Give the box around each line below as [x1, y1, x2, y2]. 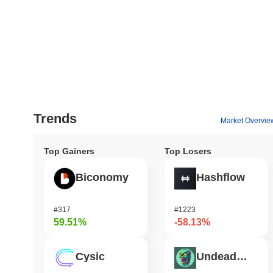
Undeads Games [236, 250, 247, 263]
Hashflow [196, 171, 245, 184]
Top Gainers [44, 146, 94, 156]
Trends [34, 110, 77, 126]
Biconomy [76, 171, 129, 184]
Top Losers [165, 146, 211, 156]
